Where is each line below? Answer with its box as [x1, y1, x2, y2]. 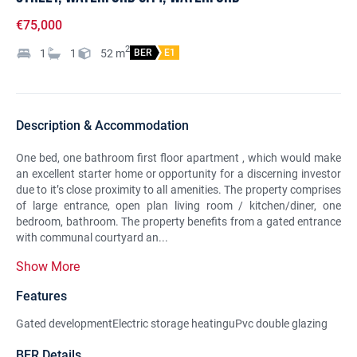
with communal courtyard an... [16, 231, 168, 244]
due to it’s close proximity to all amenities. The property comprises [16, 183, 341, 196]
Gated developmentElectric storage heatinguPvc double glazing [16, 317, 328, 330]
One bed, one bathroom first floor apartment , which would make [16, 151, 341, 164]
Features [16, 288, 67, 304]
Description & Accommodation [16, 118, 189, 133]
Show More [16, 259, 80, 274]
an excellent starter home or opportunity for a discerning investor [16, 167, 341, 180]
